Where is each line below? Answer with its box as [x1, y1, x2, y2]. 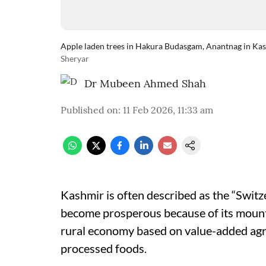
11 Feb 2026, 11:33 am [123, 104, 213, 116]
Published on [61, 104, 118, 116]
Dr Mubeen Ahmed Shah [84, 77, 206, 90]
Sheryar [61, 53, 89, 64]
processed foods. [61, 241, 147, 255]
